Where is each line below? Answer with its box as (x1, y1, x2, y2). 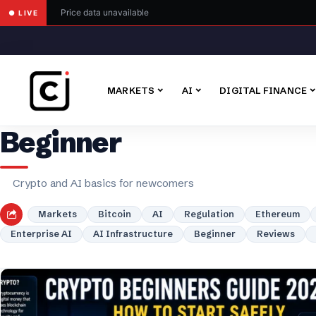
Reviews (257, 229, 295, 239)
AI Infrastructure (93, 229, 173, 239)
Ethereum (255, 209, 300, 219)
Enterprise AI (11, 229, 72, 239)
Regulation (184, 209, 234, 219)
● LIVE (8, 8, 38, 17)
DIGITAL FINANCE (219, 84, 308, 96)
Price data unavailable (61, 7, 149, 18)
